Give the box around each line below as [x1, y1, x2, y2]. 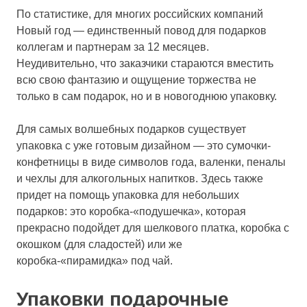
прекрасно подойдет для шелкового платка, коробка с [16, 222, 289, 234]
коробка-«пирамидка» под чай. [16, 255, 173, 267]
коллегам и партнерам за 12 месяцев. [16, 41, 209, 53]
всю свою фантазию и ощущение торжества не [16, 74, 256, 86]
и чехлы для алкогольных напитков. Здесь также [16, 173, 263, 184]
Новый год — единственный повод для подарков [16, 25, 267, 36]
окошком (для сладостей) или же [16, 238, 182, 250]
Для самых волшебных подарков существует [16, 123, 246, 135]
